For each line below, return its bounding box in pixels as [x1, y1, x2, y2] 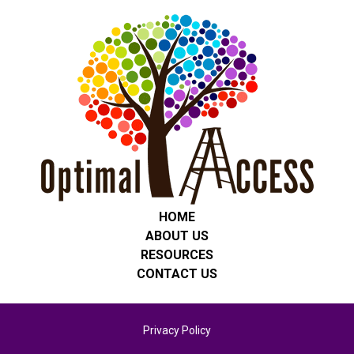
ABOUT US [145, 228, 209, 243]
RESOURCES [141, 247, 213, 262]
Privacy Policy [143, 323, 211, 337]
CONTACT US [137, 265, 217, 281]
